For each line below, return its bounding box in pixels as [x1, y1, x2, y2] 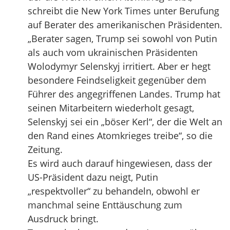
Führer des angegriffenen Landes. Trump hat [28, 88, 220, 100]
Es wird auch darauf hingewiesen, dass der [28, 157, 212, 169]
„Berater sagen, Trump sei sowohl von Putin [28, 32, 217, 45]
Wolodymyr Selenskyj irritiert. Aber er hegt [28, 60, 210, 72]
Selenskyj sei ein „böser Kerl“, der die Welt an [28, 116, 222, 128]
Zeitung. [28, 143, 63, 156]
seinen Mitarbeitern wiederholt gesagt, [28, 102, 194, 114]
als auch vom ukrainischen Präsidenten [28, 46, 198, 59]
